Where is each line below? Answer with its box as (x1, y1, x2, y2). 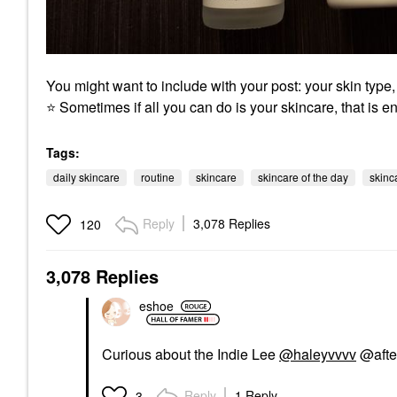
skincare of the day (258, 168, 348, 184)
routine (141, 168, 175, 184)
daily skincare (53, 168, 120, 184)
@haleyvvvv (279, 343, 356, 364)
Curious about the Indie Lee (102, 343, 279, 364)
